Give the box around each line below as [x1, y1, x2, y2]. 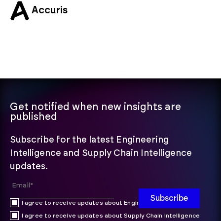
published [10, 111, 57, 122]
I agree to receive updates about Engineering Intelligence [22, 199, 197, 206]
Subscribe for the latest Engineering [10, 135, 169, 145]
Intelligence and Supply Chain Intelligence [10, 148, 192, 158]
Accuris [32, 5, 68, 16]
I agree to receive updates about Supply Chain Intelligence [22, 212, 200, 219]
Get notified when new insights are [10, 102, 181, 112]
